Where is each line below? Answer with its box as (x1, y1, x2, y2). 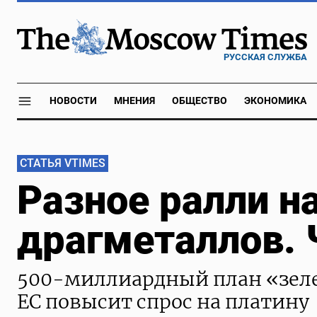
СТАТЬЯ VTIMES (20, 156, 105, 170)
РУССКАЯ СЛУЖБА (224, 51, 307, 62)
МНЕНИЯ (114, 95, 155, 107)
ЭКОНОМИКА (244, 95, 306, 107)
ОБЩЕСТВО (172, 95, 227, 107)
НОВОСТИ (50, 95, 97, 107)
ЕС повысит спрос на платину (17, 290, 309, 313)
